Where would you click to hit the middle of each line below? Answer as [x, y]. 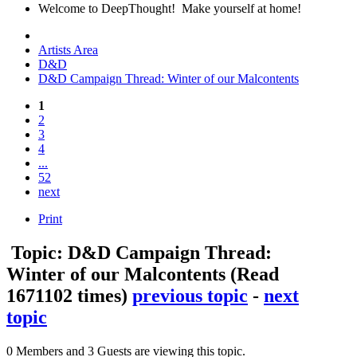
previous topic [190, 295]
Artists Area [68, 49]
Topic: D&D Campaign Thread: [139, 252]
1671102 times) [67, 295]
